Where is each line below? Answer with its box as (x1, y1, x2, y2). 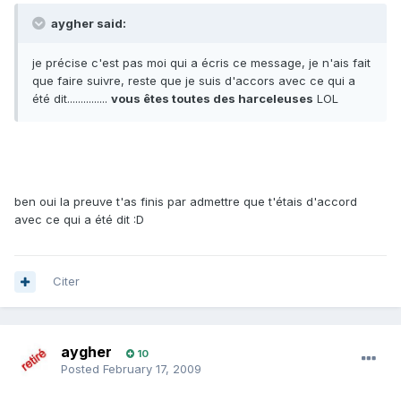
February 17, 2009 (103, 362, 201, 377)
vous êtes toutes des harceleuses (111, 91, 313, 107)
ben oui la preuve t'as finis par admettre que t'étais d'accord (14, 194, 357, 209)
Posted (61, 362, 103, 377)
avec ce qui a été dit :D (14, 212, 144, 227)
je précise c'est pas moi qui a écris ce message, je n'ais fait (32, 55, 371, 71)
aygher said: (48, 16, 126, 31)
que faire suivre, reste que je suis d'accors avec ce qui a (32, 73, 355, 89)
